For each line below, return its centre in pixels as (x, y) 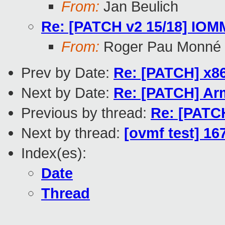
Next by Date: (67, 93)
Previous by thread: (86, 113)
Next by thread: (73, 133)
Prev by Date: (67, 73)
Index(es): (54, 153)
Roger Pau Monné (160, 47)
